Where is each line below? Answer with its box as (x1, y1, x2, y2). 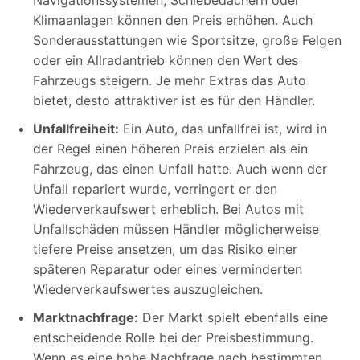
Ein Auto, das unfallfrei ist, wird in (119, 120, 327, 137)
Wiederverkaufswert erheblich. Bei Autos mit (33, 200, 304, 217)
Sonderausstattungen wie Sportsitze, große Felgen (33, 31, 342, 48)
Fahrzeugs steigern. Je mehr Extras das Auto (33, 72, 306, 88)
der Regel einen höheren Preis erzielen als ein (33, 140, 308, 157)
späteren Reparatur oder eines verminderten (33, 260, 302, 277)
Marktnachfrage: (33, 309, 138, 325)
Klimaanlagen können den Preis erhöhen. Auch (33, 11, 313, 28)
